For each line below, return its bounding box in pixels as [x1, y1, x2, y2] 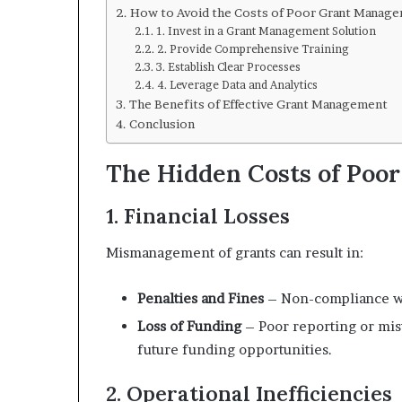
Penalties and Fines [137, 289, 264, 307]
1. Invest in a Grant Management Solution [155, 23, 376, 38]
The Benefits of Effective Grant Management [128, 96, 388, 111]
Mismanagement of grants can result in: [106, 243, 363, 261]
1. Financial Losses [106, 203, 290, 229]
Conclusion [128, 116, 195, 131]
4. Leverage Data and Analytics [156, 77, 318, 92]
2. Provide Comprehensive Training [156, 41, 349, 56]
